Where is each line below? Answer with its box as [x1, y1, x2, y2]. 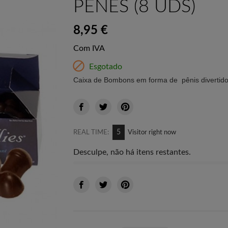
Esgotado [87, 63, 122, 71]
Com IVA [73, 44, 105, 52]
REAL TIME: [73, 129, 109, 136]
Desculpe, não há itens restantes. [73, 148, 191, 156]
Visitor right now [128, 129, 176, 136]
